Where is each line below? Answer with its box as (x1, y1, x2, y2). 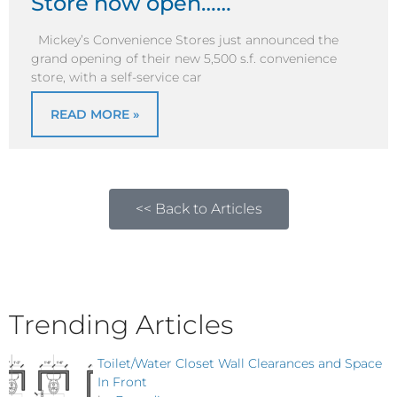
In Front (97, 373, 147, 390)
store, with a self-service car (31, 69, 202, 86)
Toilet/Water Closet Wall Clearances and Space (97, 354, 382, 371)
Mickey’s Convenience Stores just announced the (31, 32, 339, 49)
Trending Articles (9, 307, 233, 341)
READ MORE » (51, 105, 139, 122)
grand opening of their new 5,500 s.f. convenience (31, 51, 337, 67)
